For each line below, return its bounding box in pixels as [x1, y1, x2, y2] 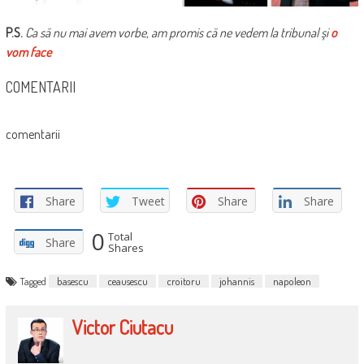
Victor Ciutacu [72, 314, 174, 340]
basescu [56, 274, 89, 288]
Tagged [19, 274, 49, 288]
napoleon [272, 274, 311, 288]
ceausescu [106, 274, 148, 288]
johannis [219, 274, 254, 288]
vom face [5, 43, 51, 60]
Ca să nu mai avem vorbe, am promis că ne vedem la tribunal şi [24, 24, 331, 41]
